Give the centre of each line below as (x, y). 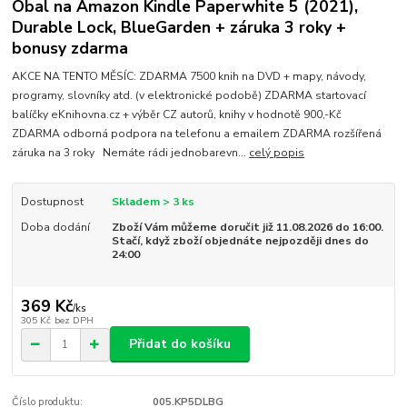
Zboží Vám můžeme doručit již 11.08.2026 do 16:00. (247, 228)
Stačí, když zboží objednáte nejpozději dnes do (240, 241)
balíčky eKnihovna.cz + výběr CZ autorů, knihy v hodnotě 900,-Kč (179, 115)
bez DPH (74, 320)
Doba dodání (55, 228)
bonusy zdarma (70, 49)
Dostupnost (52, 202)
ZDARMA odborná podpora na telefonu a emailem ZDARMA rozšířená (197, 134)
